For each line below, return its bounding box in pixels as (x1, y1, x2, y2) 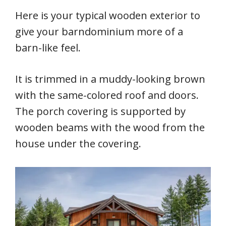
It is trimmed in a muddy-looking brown (15, 72, 205, 86)
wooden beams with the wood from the (15, 121, 205, 135)
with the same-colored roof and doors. (15, 88, 201, 102)
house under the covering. (15, 137, 141, 151)
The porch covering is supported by (15, 104, 186, 119)
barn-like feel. (15, 41, 81, 55)
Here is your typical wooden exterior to (15, 9, 200, 23)
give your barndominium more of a (15, 25, 183, 39)
